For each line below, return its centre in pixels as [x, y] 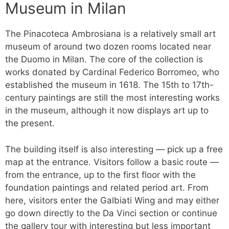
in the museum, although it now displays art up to [107, 110]
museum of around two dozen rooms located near [108, 47]
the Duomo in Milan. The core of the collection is [104, 59]
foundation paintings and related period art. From [107, 187]
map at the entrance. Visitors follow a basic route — [112, 162]
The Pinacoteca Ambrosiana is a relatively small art [110, 34]
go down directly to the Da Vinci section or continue [111, 213]
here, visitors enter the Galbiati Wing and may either [112, 200]
